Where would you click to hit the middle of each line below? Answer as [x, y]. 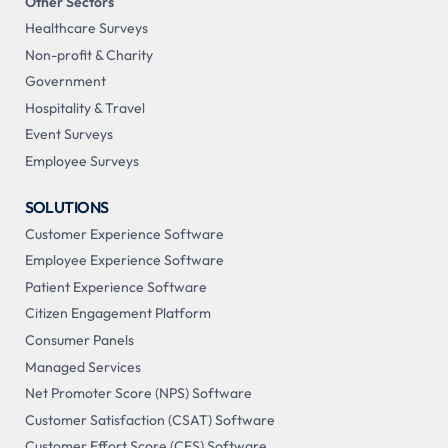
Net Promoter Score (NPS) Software [138, 393]
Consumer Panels [79, 340]
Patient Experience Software [115, 286]
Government [65, 81]
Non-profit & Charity [88, 54]
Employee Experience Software [124, 260]
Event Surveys [68, 134]
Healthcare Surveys [86, 28]
